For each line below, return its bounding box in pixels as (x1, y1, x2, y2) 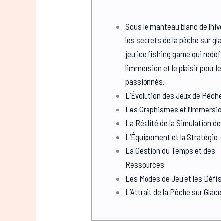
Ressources (125, 159, 165, 169)
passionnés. (125, 76, 165, 86)
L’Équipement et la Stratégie (125, 131, 218, 142)
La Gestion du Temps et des (125, 145, 216, 155)
